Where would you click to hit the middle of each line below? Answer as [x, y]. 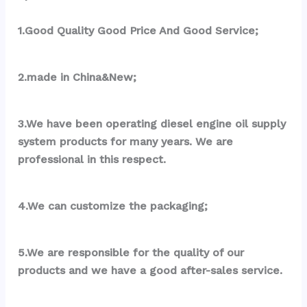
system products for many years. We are [126, 142]
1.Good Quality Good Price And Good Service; [138, 31]
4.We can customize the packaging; [113, 206]
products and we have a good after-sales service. [150, 271]
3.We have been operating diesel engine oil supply [152, 124]
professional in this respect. [92, 160]
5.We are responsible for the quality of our [131, 253]
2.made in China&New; [77, 77]
